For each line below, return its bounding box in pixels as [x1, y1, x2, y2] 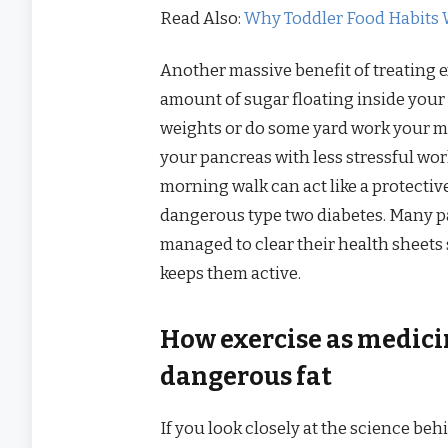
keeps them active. [160, 263, 302, 284]
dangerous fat [160, 361, 333, 392]
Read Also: [160, 7, 245, 28]
